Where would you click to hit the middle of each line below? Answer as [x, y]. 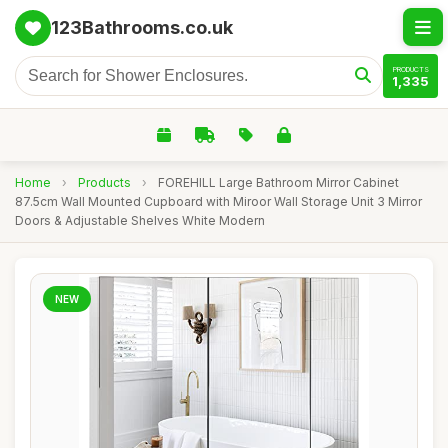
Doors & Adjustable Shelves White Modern [140, 220]
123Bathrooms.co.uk [142, 27]
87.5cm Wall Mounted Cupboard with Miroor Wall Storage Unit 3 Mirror [218, 201]
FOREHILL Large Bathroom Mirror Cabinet [278, 182]
